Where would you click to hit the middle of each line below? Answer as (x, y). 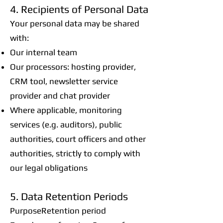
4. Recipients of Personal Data (79, 9)
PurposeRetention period (58, 211)
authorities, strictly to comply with (75, 153)
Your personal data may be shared (75, 23)
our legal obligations (49, 168)
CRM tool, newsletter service (64, 81)
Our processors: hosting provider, (73, 67)
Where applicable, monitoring (66, 110)
